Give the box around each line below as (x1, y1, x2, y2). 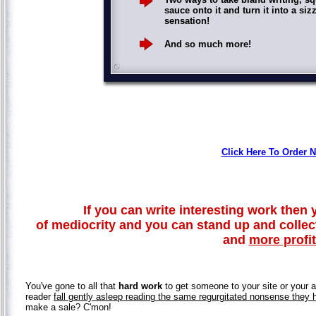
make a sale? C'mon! (25, 301, 111, 312)
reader (25, 291, 54, 302)
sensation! (164, 15, 209, 26)
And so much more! (164, 38, 251, 49)
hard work (119, 280, 162, 291)
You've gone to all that (25, 280, 119, 291)
